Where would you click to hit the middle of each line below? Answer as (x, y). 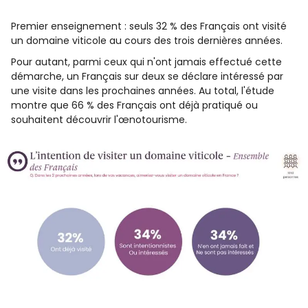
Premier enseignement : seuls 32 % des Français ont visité (149, 26)
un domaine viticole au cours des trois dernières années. (147, 41)
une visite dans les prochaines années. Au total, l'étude (143, 91)
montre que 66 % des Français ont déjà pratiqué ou (134, 105)
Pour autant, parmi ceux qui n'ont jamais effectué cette (146, 62)
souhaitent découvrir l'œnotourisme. (99, 120)
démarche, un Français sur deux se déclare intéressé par (147, 76)
